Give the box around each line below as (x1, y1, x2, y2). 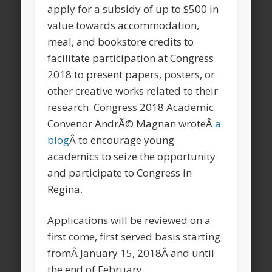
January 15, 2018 (80, 246, 162, 260)
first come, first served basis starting (47, 229, 221, 244)
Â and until (161, 246, 215, 260)
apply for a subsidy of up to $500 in (47, 2, 219, 16)
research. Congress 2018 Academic (47, 100, 214, 115)
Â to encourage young (69, 133, 175, 148)
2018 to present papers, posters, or (47, 67, 216, 82)
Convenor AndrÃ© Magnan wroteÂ (47, 117, 216, 131)
